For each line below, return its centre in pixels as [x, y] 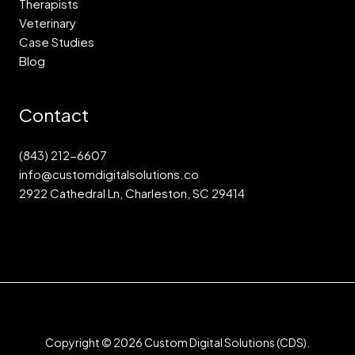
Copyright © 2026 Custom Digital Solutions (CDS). [177, 343]
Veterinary [48, 22]
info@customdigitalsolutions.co [109, 174]
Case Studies [57, 41]
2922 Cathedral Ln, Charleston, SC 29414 [132, 193]
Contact [54, 115]
